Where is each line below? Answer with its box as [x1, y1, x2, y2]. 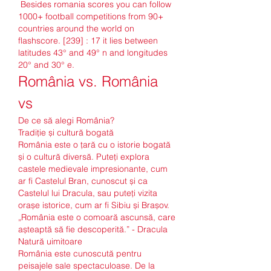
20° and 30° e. [18, 59, 77, 71]
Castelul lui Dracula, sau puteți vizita [18, 188, 157, 199]
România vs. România [18, 73, 158, 91]
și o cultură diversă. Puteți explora [18, 151, 149, 163]
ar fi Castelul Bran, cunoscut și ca [18, 175, 148, 187]
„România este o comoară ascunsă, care [18, 212, 175, 223]
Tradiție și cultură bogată [18, 127, 114, 139]
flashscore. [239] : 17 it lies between [18, 35, 158, 47]
